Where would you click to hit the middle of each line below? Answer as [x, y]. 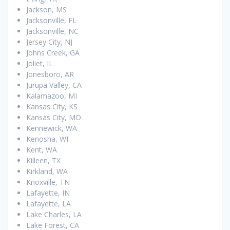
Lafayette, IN [48, 193]
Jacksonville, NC [52, 31]
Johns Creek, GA [53, 53]
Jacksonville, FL [51, 21]
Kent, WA [42, 150]
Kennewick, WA [52, 128]
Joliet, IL [40, 64]
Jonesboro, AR [50, 74]
